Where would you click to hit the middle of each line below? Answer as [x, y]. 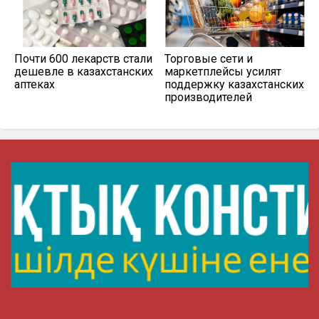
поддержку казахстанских [234, 85]
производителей [208, 98]
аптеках [35, 85]
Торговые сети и [209, 59]
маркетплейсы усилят [223, 72]
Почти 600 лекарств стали [83, 59]
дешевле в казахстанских [84, 72]
